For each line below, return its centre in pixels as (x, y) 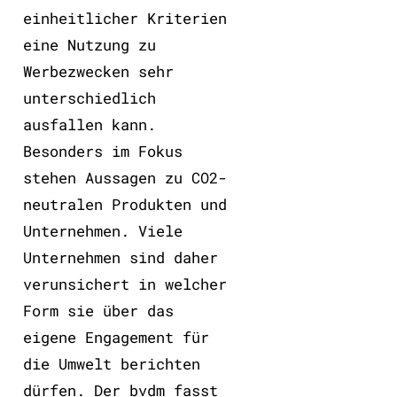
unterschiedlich (89, 97)
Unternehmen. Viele (102, 230)
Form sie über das (98, 310)
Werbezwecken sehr (98, 71)
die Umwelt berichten (111, 363)
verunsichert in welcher (125, 284)
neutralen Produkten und (125, 204)
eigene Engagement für (116, 337)
